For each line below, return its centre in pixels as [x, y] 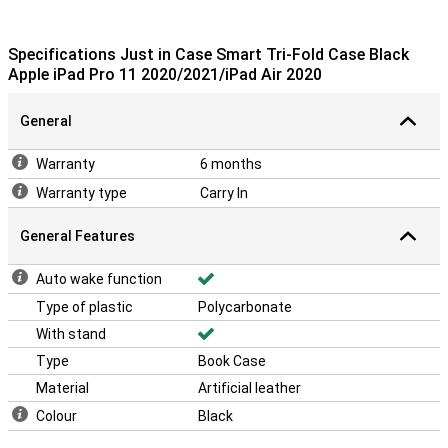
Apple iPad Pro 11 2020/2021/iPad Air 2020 [165, 74]
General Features [77, 236]
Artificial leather [249, 388]
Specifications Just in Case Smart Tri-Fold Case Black [208, 54]
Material [62, 388]
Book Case [232, 361]
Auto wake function [99, 279]
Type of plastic [84, 307]
